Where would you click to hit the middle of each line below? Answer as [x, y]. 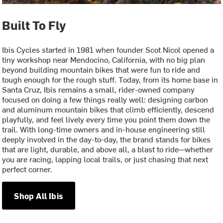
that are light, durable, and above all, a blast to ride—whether [108, 149]
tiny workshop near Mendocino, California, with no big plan [104, 59]
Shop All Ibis [39, 195]
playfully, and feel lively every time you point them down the [106, 119]
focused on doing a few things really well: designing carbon [105, 99]
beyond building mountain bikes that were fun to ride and [101, 69]
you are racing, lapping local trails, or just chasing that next [105, 159]
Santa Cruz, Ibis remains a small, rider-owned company [99, 89]
